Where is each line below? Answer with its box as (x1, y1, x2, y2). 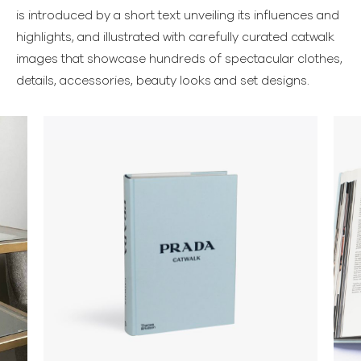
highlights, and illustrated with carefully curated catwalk (16, 31, 334, 44)
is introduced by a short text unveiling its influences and (16, 9, 339, 22)
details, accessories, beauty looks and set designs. (16, 74, 309, 87)
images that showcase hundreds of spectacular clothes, (16, 52, 342, 65)
